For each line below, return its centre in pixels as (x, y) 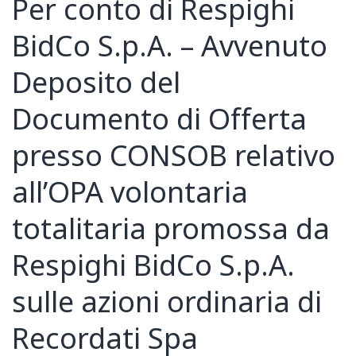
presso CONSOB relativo (174, 157)
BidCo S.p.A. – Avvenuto (170, 47)
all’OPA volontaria (130, 193)
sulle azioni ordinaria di (167, 303)
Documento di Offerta (159, 120)
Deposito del (96, 83)
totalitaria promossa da (171, 230)
